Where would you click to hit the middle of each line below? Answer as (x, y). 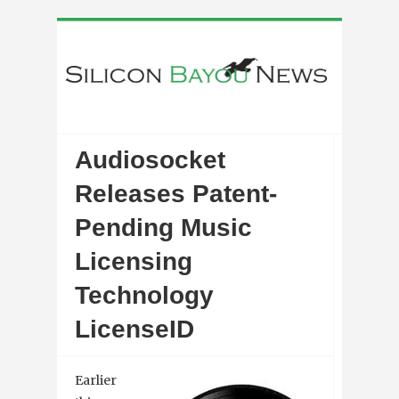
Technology (144, 296)
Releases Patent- (176, 194)
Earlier (96, 381)
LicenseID (134, 330)
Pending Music (163, 228)
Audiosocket (150, 160)
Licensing (134, 262)
